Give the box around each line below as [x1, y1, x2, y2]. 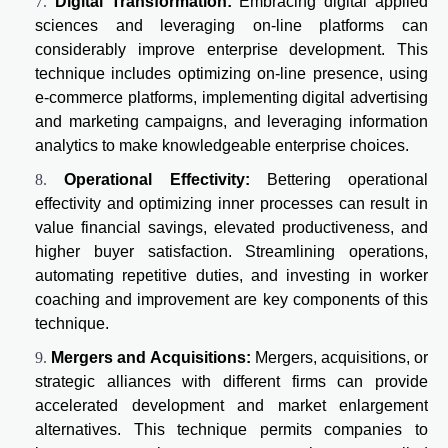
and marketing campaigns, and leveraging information [35, 112, 428, 130]
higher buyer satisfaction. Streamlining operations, [35, 242, 428, 260]
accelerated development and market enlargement [35, 396, 428, 414]
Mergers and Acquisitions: [51, 348, 251, 366]
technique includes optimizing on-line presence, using [35, 64, 428, 82]
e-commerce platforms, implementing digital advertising [35, 88, 428, 106]
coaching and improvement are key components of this [35, 290, 428, 308]
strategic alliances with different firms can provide [35, 372, 428, 390]
